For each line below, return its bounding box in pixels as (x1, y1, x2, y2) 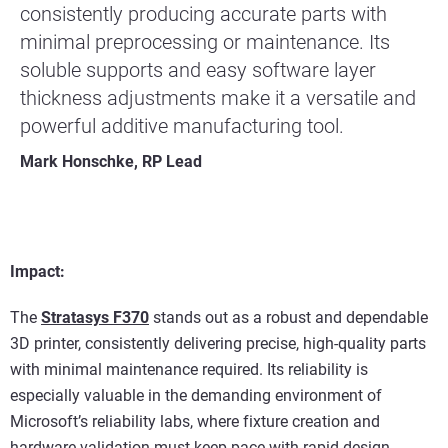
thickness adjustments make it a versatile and (20, 85, 416, 110)
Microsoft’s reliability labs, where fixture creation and (10, 411, 380, 431)
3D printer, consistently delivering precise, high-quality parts (10, 333, 426, 353)
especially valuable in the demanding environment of (10, 385, 382, 405)
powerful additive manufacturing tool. (20, 113, 344, 138)
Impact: (10, 261, 69, 281)
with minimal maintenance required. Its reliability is (10, 359, 368, 379)
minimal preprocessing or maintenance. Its (20, 29, 390, 54)
